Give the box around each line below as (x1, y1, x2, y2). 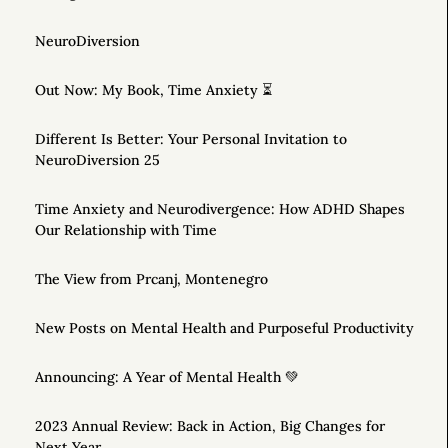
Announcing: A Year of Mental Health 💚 (35, 368, 299, 387)
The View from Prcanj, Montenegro (35, 270, 268, 289)
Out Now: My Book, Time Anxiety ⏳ (35, 81, 272, 100)
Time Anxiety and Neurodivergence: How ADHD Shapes (35, 200, 405, 219)
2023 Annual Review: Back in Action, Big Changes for (35, 417, 385, 436)
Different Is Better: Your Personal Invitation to (35, 130, 347, 149)
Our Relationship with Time (35, 221, 217, 240)
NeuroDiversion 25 (35, 151, 160, 170)
